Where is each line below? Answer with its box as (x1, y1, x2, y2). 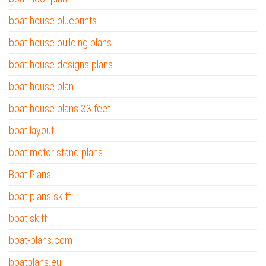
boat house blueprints (9, 14, 97, 27)
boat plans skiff (9, 190, 71, 202)
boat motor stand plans (9, 146, 103, 159)
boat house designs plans (9, 58, 113, 71)
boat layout (9, 124, 54, 137)
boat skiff (9, 212, 47, 224)
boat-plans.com (9, 234, 72, 246)
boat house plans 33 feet (9, 102, 110, 115)
